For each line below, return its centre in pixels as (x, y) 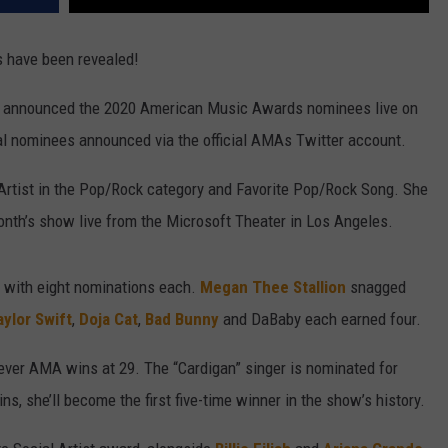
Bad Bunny (182, 319)
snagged (376, 287)
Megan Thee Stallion (273, 287)
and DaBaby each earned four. (320, 319)
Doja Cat (108, 319)
